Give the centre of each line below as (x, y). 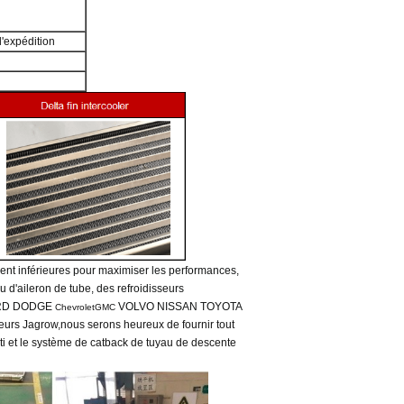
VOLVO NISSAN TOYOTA (181, 307)
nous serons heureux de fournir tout (148, 325)
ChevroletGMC (87, 308)
